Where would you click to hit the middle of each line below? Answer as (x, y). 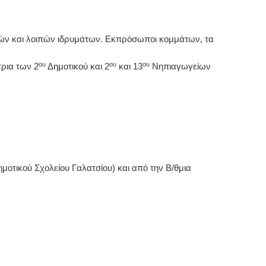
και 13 (129, 66)
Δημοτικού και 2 (77, 66)
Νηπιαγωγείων (180, 66)
